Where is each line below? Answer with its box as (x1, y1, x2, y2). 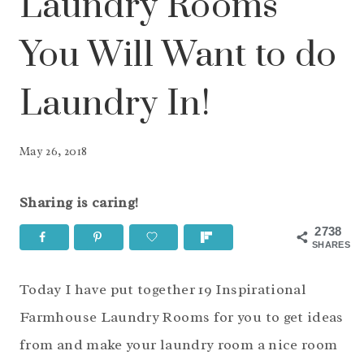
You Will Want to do (19, 33, 337, 78)
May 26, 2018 (19, 143, 88, 158)
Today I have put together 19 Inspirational (19, 280, 307, 299)
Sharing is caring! (19, 193, 139, 211)
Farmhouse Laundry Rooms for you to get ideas (19, 308, 344, 327)
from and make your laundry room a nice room (19, 336, 338, 354)
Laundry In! (19, 82, 210, 127)
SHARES (312, 239, 351, 249)
